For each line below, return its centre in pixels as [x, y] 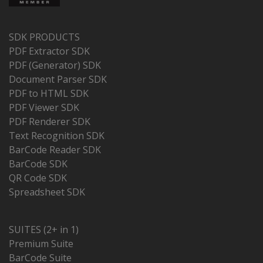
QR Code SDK [38, 178]
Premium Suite [41, 244]
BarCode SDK [38, 164]
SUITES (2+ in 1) [44, 230]
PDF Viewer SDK [44, 107]
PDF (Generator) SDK [55, 65]
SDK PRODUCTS [44, 37]
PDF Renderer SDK [50, 122]
